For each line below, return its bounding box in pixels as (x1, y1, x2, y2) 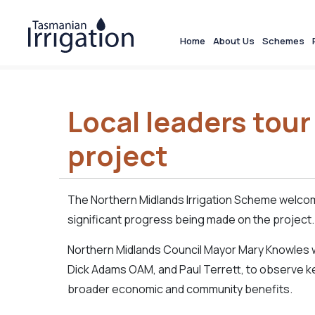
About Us (213, 34, 255, 47)
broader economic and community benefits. (67, 281, 292, 297)
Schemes (262, 34, 304, 47)
